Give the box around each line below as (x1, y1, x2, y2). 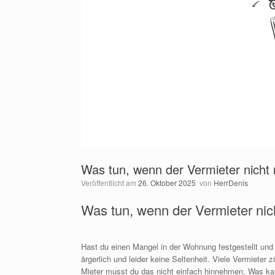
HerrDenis (214, 177, 248, 188)
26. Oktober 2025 (138, 177, 196, 188)
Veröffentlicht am (85, 177, 138, 188)
